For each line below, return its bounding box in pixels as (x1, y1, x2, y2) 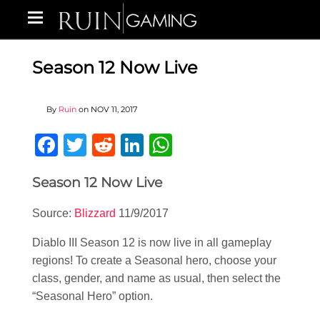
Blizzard (74, 207, 116, 220)
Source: (32, 207, 74, 220)
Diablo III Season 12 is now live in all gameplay (32, 236, 271, 249)
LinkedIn (144, 132, 231, 158)
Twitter (86, 132, 154, 158)
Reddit (115, 132, 181, 158)
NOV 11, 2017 (91, 104, 137, 114)
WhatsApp (172, 132, 278, 158)
